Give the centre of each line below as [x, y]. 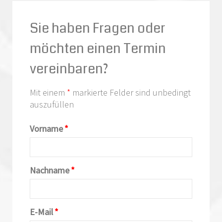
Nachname [50, 170]
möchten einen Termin [98, 48]
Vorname [46, 128]
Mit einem [48, 92]
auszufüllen [52, 104]
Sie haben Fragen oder [98, 28]
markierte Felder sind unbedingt [131, 92]
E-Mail [41, 212]
